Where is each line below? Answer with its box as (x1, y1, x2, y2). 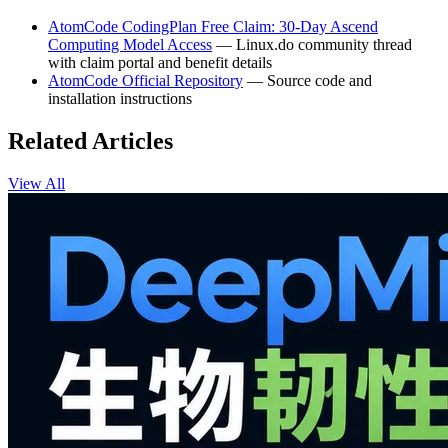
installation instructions (48, 89, 192, 107)
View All (8, 174, 65, 192)
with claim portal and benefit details (48, 53, 272, 71)
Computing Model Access (48, 35, 212, 53)
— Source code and (243, 71, 372, 89)
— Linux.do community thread (212, 35, 412, 53)
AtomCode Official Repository (48, 71, 243, 89)
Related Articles (8, 127, 173, 154)
